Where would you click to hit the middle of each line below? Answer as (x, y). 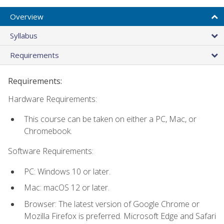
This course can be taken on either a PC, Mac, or (110, 119)
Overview (27, 16)
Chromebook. (48, 131)
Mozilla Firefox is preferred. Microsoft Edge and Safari (120, 216)
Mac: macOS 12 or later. (67, 188)
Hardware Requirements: (52, 99)
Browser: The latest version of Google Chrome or (112, 204)
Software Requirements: (51, 151)
